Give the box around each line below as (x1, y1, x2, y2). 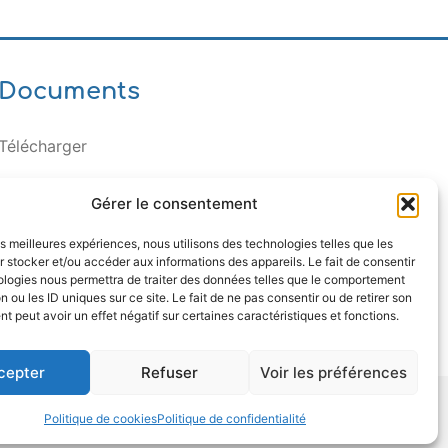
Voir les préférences (259, 362, 407, 382)
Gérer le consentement (91, 194, 259, 213)
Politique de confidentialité (156, 411, 306, 426)
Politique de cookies (43, 411, 157, 426)
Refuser (141, 362, 199, 382)
